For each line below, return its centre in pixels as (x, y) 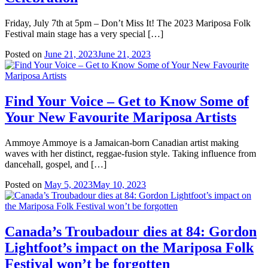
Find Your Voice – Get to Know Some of (127, 101)
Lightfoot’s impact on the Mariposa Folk (129, 247)
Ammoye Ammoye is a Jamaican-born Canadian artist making (122, 142)
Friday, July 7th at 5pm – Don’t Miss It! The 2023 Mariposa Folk (128, 23)
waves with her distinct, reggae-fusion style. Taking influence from (130, 153)
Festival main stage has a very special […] (84, 34)
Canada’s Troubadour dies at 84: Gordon (131, 231)
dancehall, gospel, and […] (56, 164)
